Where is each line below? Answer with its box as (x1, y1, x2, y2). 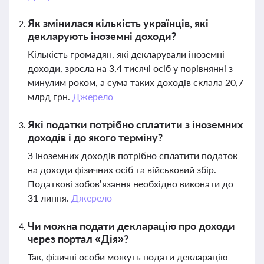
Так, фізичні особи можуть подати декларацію (28, 251, 228, 262)
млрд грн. (28, 91, 72, 102)
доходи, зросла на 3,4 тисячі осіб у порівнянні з (28, 62, 233, 74)
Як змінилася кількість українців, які (28, 16, 209, 29)
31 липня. (28, 192, 71, 203)
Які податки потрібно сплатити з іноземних (28, 118, 243, 131)
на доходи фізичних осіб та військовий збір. (28, 164, 216, 175)
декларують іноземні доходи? (28, 29, 176, 42)
